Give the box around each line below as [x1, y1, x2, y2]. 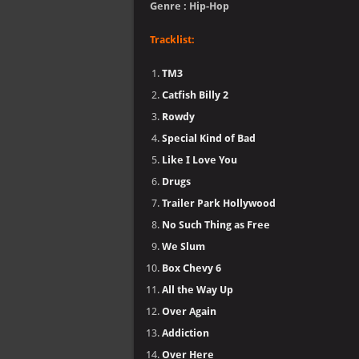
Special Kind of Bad [162, 132, 256, 144]
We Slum [162, 240, 205, 252]
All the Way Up [162, 284, 233, 296]
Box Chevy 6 [162, 262, 221, 274]
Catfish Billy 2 [162, 89, 228, 101]
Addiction [162, 327, 209, 339]
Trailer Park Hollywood [162, 197, 276, 209]
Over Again [162, 305, 216, 317]
